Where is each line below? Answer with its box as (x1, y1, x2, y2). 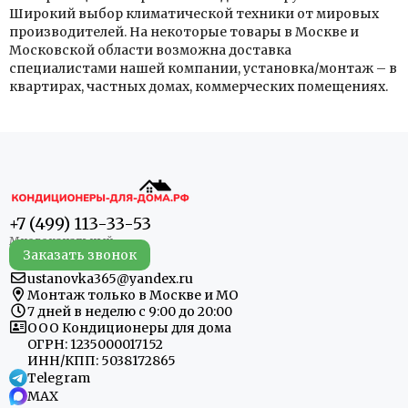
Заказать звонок (23, 247, 137, 264)
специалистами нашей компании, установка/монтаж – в (9, 60, 397, 76)
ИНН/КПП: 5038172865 (27, 352, 176, 370)
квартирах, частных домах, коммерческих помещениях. (9, 78, 388, 95)
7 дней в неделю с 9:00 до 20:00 (27, 303, 232, 321)
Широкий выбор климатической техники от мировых (9, 5, 379, 22)
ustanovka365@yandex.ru (27, 270, 193, 288)
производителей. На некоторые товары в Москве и (9, 24, 359, 40)
